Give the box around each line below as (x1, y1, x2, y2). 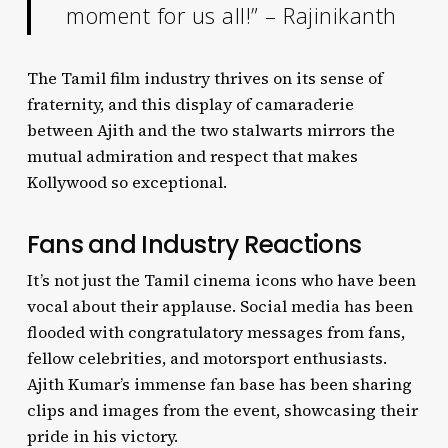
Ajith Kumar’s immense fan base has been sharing (26, 373, 412, 395)
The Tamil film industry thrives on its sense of (26, 67, 383, 89)
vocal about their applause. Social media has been (26, 295, 413, 317)
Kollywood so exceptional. (26, 171, 227, 193)
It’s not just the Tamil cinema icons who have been (26, 269, 416, 291)
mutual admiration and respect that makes (26, 145, 358, 167)
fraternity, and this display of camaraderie (26, 93, 354, 115)
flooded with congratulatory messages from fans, (26, 321, 405, 343)
